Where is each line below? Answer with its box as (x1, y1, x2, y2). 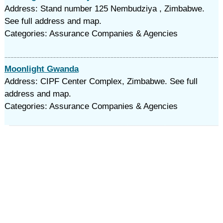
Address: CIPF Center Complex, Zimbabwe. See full (4, 77, 198, 86)
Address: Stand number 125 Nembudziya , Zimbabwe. (4, 4, 205, 13)
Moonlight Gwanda (4, 64, 79, 74)
